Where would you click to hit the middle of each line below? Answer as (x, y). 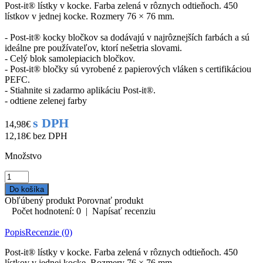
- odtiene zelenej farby (46, 100)
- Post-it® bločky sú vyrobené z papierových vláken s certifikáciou (128, 69)
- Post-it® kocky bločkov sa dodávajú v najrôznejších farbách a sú (127, 37)
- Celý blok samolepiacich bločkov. (70, 58)
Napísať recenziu (124, 211)
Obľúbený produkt (40, 200)
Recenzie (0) (49, 232)
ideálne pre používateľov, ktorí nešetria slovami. (93, 48)
